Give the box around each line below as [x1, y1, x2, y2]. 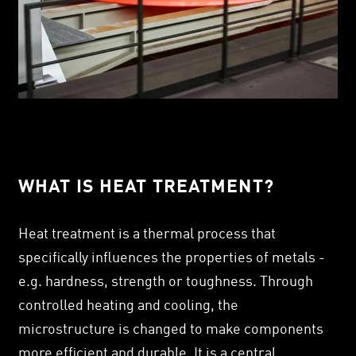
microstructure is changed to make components [18, 322, 323, 337]
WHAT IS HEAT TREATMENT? [18, 177, 274, 197]
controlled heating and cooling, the [18, 298, 238, 313]
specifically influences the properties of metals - [18, 250, 325, 265]
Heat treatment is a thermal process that [18, 226, 276, 242]
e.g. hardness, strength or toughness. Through [18, 274, 313, 289]
